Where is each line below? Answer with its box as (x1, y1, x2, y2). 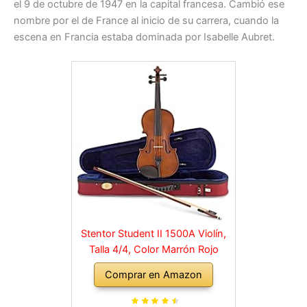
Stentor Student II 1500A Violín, (81, 227, 226, 240)
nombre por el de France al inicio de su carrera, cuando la (14, 14, 279, 27)
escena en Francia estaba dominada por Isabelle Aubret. (14, 30, 275, 43)
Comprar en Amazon (105, 268, 202, 281)
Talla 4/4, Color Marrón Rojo (88, 243, 219, 256)
